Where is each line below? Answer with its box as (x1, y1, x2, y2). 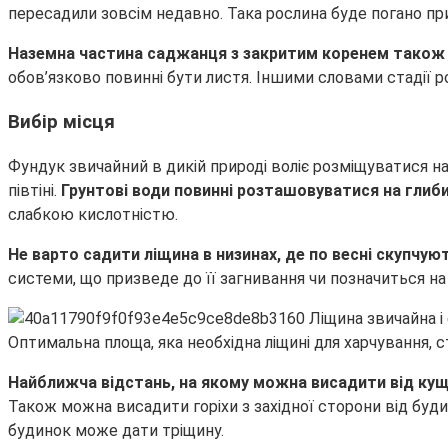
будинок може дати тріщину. (8, 421, 224, 441)
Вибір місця (8, 111, 115, 134)
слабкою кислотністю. (8, 205, 178, 225)
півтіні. (8, 181, 61, 201)
